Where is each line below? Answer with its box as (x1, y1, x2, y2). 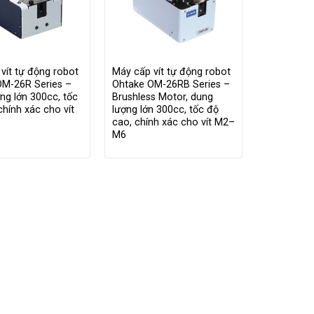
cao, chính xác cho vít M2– (111, 116, 235, 128)
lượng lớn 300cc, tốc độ (111, 103, 219, 116)
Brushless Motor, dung (111, 90, 213, 103)
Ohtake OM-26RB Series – (111, 78, 230, 90)
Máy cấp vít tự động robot (111, 65, 231, 78)
